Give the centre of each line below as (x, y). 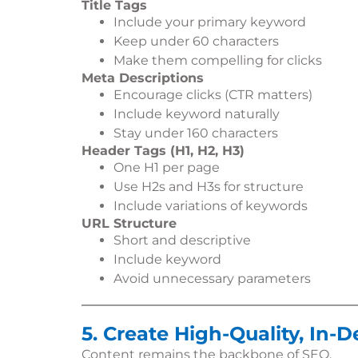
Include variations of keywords (211, 206)
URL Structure (129, 223)
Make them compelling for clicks (218, 60)
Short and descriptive (182, 240)
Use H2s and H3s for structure (209, 187)
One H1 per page (167, 167)
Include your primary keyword (210, 22)
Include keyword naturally (197, 114)
